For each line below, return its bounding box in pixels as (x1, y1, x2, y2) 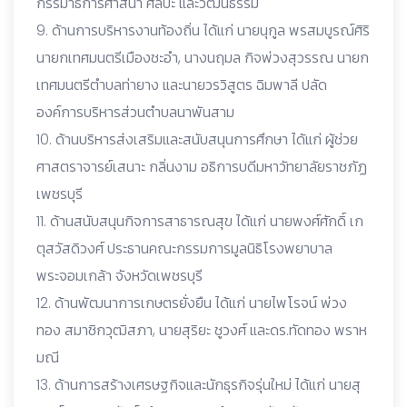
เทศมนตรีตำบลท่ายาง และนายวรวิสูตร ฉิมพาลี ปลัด (36, 74, 327, 95)
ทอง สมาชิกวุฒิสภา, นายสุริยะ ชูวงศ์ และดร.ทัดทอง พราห (36, 319, 367, 341)
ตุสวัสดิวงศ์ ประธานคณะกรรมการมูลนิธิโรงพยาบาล (36, 237, 333, 259)
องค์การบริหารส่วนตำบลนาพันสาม (36, 101, 234, 123)
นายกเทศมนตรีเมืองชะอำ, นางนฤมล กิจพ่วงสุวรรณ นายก (36, 46, 369, 68)
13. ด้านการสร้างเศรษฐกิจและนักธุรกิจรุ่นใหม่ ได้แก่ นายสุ (36, 373, 361, 395)
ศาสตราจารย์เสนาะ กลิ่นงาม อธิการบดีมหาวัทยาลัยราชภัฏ (36, 155, 367, 177)
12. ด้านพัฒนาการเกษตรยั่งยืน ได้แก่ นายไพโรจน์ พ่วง (36, 292, 347, 313)
